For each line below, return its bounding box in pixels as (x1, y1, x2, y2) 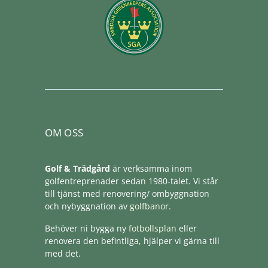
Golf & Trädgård (44, 163, 110, 174)
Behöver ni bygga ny (44, 223, 129, 234)
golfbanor (129, 200, 169, 212)
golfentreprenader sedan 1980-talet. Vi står (44, 175, 218, 187)
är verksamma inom (109, 163, 192, 174)
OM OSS (44, 126, 84, 139)
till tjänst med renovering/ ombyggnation (44, 188, 209, 199)
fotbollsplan (128, 223, 176, 234)
